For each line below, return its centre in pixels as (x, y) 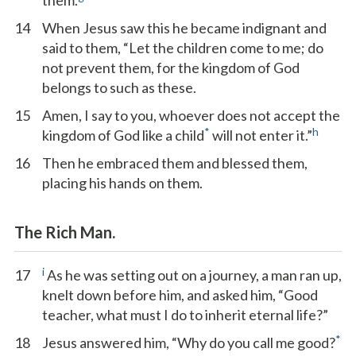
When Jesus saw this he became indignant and (184, 28)
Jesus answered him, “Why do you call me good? (189, 342)
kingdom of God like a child (123, 135)
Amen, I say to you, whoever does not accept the (191, 115)
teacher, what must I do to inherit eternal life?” (185, 315)
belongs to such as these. (119, 87)
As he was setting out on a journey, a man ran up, (193, 275)
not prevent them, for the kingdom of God (171, 68)
